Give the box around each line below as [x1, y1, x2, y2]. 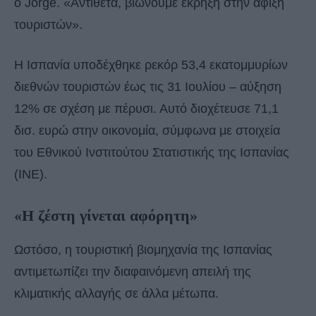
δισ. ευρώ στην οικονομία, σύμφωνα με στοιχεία [14, 123, 280, 138]
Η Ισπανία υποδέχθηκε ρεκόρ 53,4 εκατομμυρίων [14, 58, 288, 73]
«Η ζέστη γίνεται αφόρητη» [14, 207, 197, 225]
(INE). [14, 167, 47, 182]
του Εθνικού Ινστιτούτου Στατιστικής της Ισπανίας [14, 145, 289, 160]
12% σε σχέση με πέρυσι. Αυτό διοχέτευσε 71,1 [14, 102, 279, 116]
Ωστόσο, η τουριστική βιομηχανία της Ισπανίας [14, 243, 272, 257]
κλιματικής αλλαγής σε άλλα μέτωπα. [14, 286, 219, 301]
